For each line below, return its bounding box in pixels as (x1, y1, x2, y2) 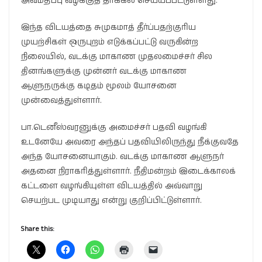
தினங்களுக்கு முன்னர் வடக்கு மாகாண (21, 65, 187, 77)
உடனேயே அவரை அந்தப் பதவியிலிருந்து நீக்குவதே (21, 136, 239, 148)
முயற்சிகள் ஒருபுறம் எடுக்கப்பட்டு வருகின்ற (21, 36, 198, 48)
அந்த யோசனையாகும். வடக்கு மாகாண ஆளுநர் (21, 150, 224, 163)
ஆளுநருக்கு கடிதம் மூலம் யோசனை (21, 80, 177, 92)
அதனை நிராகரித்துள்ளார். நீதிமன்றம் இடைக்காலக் (21, 165, 236, 177)
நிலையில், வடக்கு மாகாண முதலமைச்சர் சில (21, 50, 212, 63)
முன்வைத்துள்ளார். (21, 94, 102, 106)
